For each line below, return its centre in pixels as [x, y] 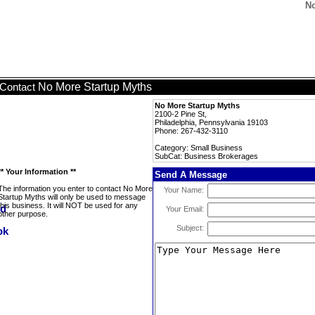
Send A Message [191, 175]
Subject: [190, 228]
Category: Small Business [199, 148]
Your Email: [185, 209]
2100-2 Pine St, [181, 114]
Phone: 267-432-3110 [191, 131]
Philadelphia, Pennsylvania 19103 [211, 122]
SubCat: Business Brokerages [206, 156]
